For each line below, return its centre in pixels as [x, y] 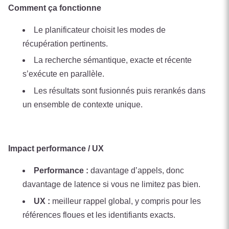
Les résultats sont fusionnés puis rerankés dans [120, 91]
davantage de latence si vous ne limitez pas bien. [111, 185]
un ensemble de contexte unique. [83, 105]
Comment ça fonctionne [55, 8]
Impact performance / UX [56, 149]
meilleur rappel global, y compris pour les [125, 201]
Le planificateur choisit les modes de [100, 30]
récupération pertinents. [65, 43]
